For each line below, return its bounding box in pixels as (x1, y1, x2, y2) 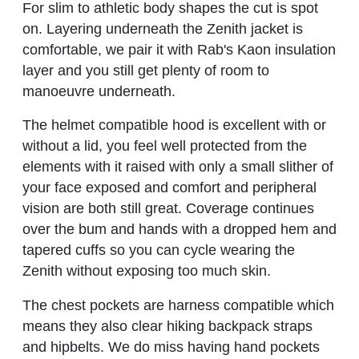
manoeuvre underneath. (22, 83, 175, 99)
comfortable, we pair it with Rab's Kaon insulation (22, 41, 336, 58)
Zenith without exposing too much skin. (22, 263, 271, 280)
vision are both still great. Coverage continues (22, 200, 314, 217)
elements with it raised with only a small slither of (22, 159, 333, 175)
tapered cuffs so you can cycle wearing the (22, 242, 295, 259)
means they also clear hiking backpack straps (22, 318, 313, 335)
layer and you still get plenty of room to (22, 62, 269, 79)
